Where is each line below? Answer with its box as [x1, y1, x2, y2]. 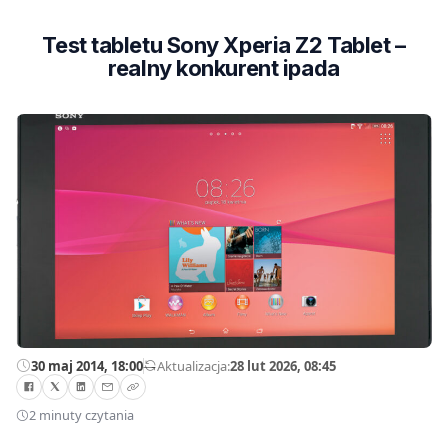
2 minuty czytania [29, 406, 134, 425]
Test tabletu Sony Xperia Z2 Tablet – [42, 32, 406, 58]
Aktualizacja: [157, 356, 230, 375]
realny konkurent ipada [108, 55, 340, 81]
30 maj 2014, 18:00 [31, 356, 143, 375]
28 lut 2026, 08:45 [230, 356, 336, 375]
